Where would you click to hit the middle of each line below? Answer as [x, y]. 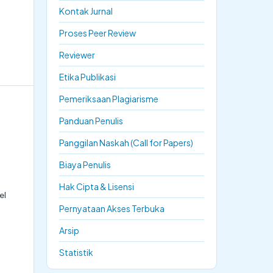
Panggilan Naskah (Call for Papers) [126, 142]
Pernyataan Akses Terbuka [112, 208]
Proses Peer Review [97, 33]
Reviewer [77, 55]
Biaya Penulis [85, 164]
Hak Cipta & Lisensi [97, 186]
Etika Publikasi [87, 76]
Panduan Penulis [91, 120]
